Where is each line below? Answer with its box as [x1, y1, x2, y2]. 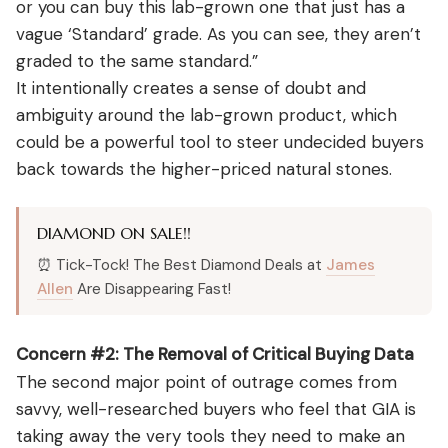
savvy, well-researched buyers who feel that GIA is [16, 397, 416, 420]
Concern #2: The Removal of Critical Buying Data [16, 342, 414, 365]
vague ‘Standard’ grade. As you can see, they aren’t [16, 22, 421, 45]
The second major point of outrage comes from [16, 370, 397, 393]
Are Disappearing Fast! [73, 278, 231, 299]
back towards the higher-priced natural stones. [16, 157, 392, 180]
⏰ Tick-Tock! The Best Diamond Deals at [37, 254, 326, 275]
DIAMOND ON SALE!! [37, 222, 191, 244]
